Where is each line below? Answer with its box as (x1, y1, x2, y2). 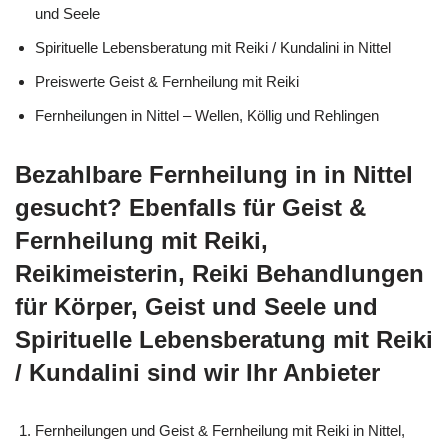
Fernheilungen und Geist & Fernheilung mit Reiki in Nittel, (35, 421, 405, 439)
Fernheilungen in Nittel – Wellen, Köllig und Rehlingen (35, 106, 379, 124)
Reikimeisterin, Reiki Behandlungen (15, 259, 424, 287)
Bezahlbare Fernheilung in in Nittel (15, 160, 413, 188)
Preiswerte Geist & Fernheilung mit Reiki (35, 72, 299, 90)
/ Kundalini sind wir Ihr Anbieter (15, 358, 380, 386)
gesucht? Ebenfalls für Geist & (15, 193, 366, 221)
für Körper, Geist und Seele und (15, 292, 378, 320)
